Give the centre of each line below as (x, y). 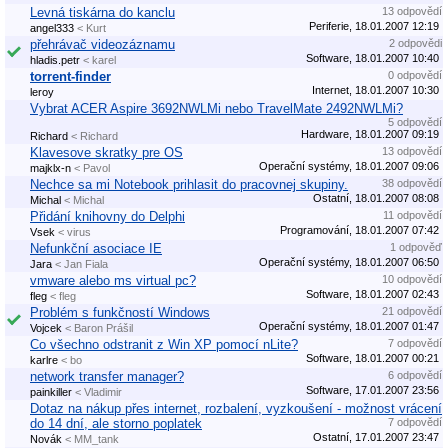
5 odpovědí (415, 121)
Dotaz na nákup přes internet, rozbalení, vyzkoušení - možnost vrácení (236, 408)
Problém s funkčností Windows (120, 312)
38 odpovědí (412, 182)
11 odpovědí (412, 214)
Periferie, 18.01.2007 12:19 (374, 25)
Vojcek (46, 327)
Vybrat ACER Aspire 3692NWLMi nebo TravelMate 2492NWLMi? (216, 108)
